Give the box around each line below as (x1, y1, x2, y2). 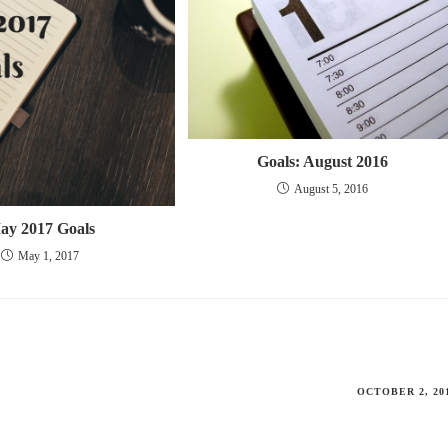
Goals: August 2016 (256, 152, 388, 170)
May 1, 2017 (18, 249, 80, 264)
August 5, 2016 (293, 181, 368, 196)
